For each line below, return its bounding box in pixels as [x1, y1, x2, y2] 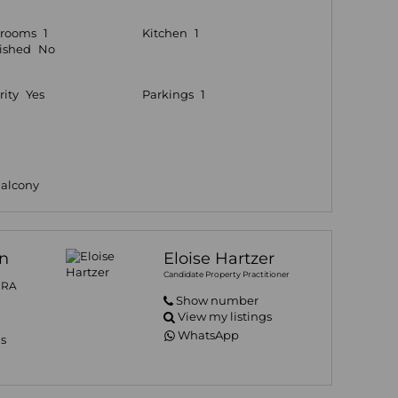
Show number [175, 294, 259, 308]
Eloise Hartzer [163, 249, 275, 269]
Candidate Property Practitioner [163, 269, 290, 280]
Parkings [142, 88, 195, 102]
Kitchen [142, 27, 188, 41]
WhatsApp [178, 329, 240, 343]
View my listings [178, 310, 273, 324]
